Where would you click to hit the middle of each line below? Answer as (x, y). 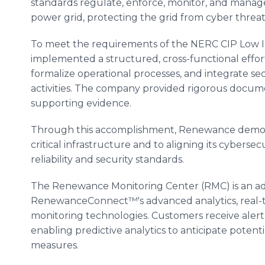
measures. (55, 245)
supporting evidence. (81, 103)
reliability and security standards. (107, 159)
